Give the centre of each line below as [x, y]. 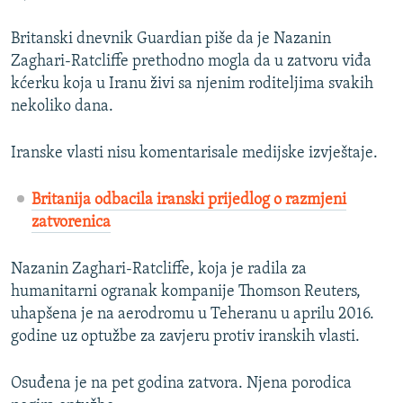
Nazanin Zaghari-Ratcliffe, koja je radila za [159, 270]
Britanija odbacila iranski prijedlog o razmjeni [188, 201]
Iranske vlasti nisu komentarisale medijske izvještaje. [194, 154]
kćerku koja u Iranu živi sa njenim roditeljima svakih [192, 85]
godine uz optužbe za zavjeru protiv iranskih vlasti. [185, 337]
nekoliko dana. [62, 107]
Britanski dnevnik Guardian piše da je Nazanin [171, 40]
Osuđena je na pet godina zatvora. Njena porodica [181, 384]
